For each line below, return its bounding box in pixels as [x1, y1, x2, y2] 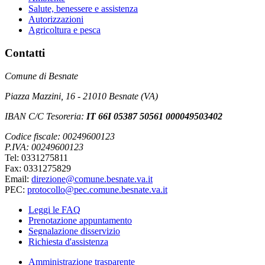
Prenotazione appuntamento [28, 215, 132, 225]
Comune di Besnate [5, 70, 78, 81]
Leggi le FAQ [28, 204, 80, 215]
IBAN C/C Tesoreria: [5, 111, 86, 121]
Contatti [5, 47, 45, 60]
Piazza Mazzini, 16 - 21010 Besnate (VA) [5, 91, 158, 101]
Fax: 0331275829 [5, 163, 71, 173]
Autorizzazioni [28, 14, 83, 25]
